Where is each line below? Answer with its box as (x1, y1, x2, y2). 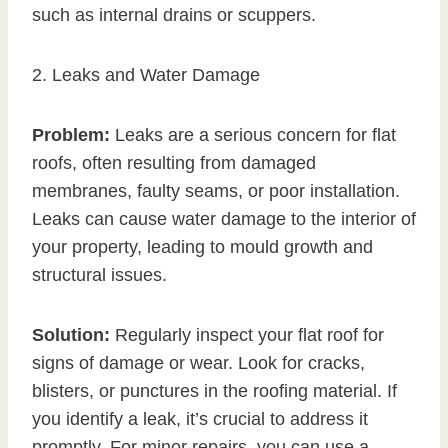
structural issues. (32, 265, 167, 286)
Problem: (32, 125, 110, 146)
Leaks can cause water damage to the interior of (32, 209, 416, 230)
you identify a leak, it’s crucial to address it (32, 409, 368, 430)
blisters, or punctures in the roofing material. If (32, 381, 397, 402)
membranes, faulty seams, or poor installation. (32, 181, 400, 202)
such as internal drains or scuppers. (32, 5, 316, 26)
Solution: (32, 325, 110, 346)
